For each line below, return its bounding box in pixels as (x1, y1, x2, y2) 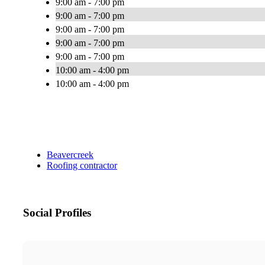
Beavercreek (47, 150, 93, 160)
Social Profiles (23, 206, 91, 219)
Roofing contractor (47, 160, 117, 171)
